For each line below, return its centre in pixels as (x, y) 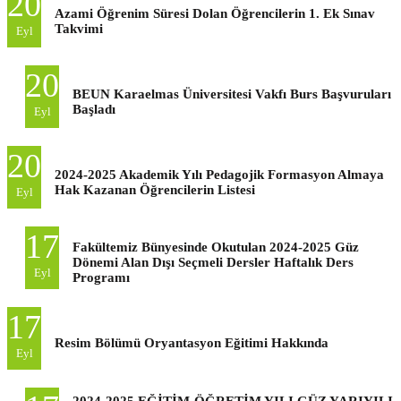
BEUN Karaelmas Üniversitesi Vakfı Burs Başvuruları (232, 94)
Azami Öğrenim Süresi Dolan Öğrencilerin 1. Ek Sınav (215, 13)
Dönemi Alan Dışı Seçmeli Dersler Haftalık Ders (213, 262)
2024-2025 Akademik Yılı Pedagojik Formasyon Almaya (219, 174)
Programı (101, 277)
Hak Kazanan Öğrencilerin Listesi (155, 189)
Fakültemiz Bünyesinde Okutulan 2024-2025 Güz (216, 247)
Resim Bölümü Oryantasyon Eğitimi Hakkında (192, 342)
